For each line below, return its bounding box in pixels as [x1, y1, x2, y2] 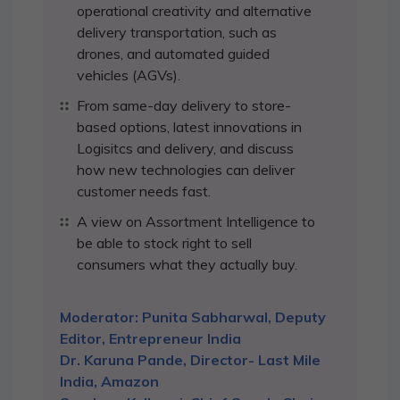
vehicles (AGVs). [77, 66, 180, 84]
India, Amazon [60, 372, 159, 390]
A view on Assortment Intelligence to [77, 212, 315, 230]
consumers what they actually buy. [77, 255, 297, 273]
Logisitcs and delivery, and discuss [77, 139, 294, 157]
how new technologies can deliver [77, 161, 295, 179]
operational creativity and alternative [77, 2, 312, 20]
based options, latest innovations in [77, 118, 302, 136]
